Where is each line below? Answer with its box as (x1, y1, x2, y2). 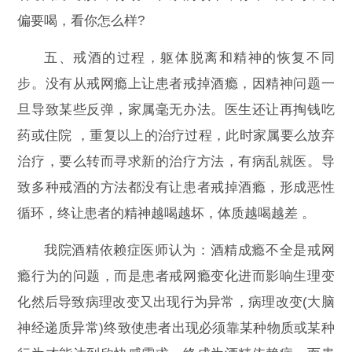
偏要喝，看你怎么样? (17, 13, 145, 29)
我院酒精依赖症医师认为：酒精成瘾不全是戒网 (43, 243, 335, 258)
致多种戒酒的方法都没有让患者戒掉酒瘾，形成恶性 (17, 180, 335, 196)
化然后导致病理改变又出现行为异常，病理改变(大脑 (17, 295, 335, 310)
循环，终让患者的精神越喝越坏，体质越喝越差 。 (17, 206, 316, 222)
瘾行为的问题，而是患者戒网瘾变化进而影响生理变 (17, 269, 335, 284)
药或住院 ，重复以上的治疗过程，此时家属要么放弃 (17, 128, 335, 144)
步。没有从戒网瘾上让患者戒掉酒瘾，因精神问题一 (17, 76, 335, 92)
